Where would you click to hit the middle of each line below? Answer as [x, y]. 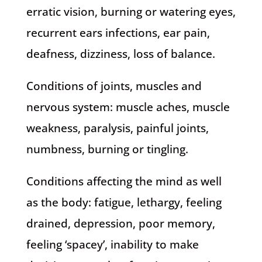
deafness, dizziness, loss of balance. [120, 54]
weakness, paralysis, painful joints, [117, 128]
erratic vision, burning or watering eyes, [131, 12]
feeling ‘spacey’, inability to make [112, 244]
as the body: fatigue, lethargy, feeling [124, 202]
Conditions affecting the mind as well [124, 181]
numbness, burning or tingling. [107, 149]
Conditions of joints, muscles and [114, 86]
